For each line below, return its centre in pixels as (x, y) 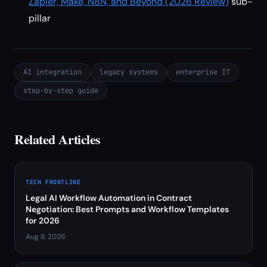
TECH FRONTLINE (53, 182)
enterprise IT (203, 72)
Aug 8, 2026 (46, 237)
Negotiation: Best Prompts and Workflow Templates (127, 209)
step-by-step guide (61, 91)
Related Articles (58, 139)
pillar (40, 18)
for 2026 (43, 221)
